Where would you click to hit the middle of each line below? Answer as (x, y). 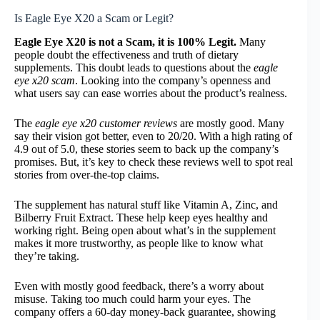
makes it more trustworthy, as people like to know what (139, 244)
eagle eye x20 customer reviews (106, 124)
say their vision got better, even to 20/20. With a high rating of (153, 136)
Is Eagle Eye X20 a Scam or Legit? (94, 19)
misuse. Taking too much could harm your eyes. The (132, 299)
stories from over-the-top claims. (87, 175)
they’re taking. (47, 256)
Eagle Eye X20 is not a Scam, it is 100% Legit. (127, 42)
